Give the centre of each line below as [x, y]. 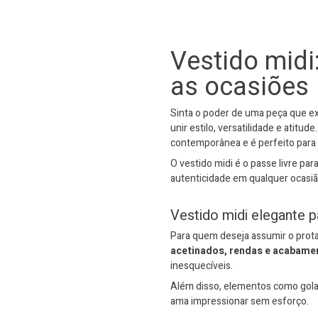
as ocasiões [240, 87]
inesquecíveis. [202, 265]
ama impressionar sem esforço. [240, 301]
